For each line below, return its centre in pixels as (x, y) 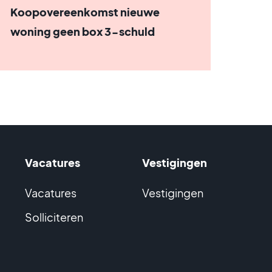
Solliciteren (54, 217)
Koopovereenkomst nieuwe (85, 12)
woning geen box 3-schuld (83, 31)
